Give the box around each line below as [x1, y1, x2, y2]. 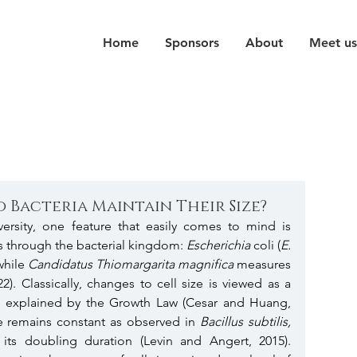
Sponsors [164, 35, 219, 50]
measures [233, 257, 291, 272]
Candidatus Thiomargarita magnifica [28, 257, 233, 272]
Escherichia [186, 237, 253, 253]
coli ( [253, 237, 280, 253]
